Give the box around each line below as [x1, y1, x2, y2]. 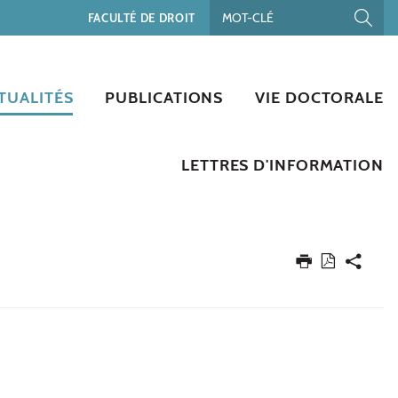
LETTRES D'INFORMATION [181, 155, 384, 175]
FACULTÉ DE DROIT [87, 10, 195, 25]
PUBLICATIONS [105, 87, 224, 107]
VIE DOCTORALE [255, 87, 384, 107]
